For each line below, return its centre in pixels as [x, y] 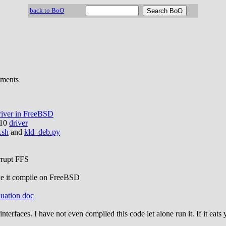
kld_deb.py [42, 132]
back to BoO [47, 10]
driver [18, 123]
